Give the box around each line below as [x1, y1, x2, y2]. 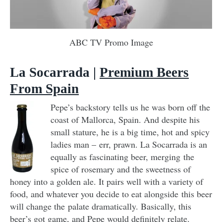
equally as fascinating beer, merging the [51, 150, 194, 163]
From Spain [10, 81, 79, 96]
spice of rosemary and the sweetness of [51, 163, 191, 175]
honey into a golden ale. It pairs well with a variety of [10, 175, 203, 187]
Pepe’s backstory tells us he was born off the [51, 101, 210, 113]
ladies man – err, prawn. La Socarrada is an [51, 138, 207, 150]
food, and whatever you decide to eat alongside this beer [10, 187, 212, 200]
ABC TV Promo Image [69, 36, 153, 48]
